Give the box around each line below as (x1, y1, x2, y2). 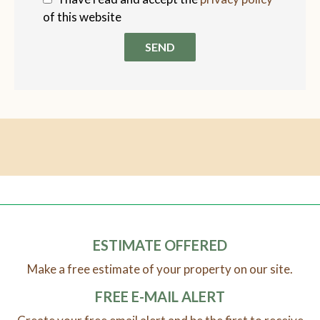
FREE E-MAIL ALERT (95, 288, 225, 306)
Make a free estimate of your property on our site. (27, 261, 293, 277)
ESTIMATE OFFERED (93, 236, 227, 254)
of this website (43, 9, 121, 25)
